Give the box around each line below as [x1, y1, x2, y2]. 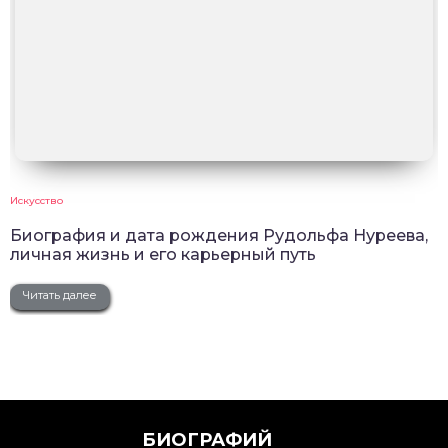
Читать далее [23, 288, 97, 303]
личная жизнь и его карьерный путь [10, 245, 316, 265]
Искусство [10, 194, 63, 208]
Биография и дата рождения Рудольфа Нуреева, [10, 226, 428, 246]
